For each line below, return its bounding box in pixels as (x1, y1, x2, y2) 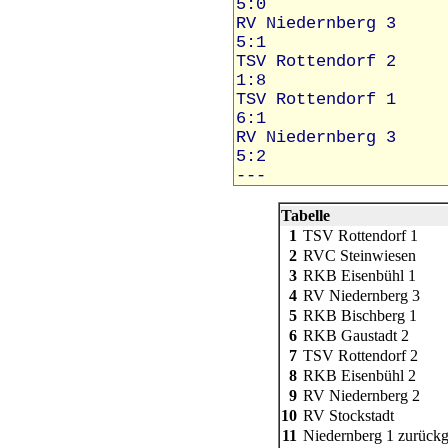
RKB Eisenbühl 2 (303, 367, 416, 384)
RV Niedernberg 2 (303, 387, 420, 404)
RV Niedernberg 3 (303, 287, 420, 304)
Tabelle (281, 207, 330, 224)
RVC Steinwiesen (303, 247, 416, 264)
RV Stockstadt (303, 407, 394, 424)
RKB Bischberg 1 (303, 307, 417, 324)
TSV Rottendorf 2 (303, 347, 418, 364)
